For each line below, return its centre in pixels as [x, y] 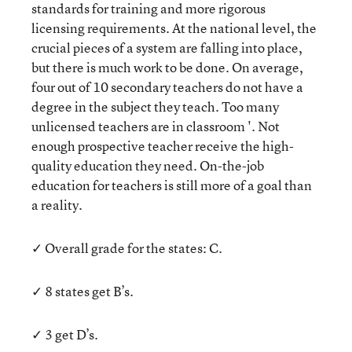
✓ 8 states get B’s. [82, 291]
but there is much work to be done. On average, [167, 67]
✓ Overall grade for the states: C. [127, 248]
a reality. [57, 205]
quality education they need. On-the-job [148, 165]
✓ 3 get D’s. [65, 334]
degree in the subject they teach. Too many [155, 106]
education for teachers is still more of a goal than [172, 185]
